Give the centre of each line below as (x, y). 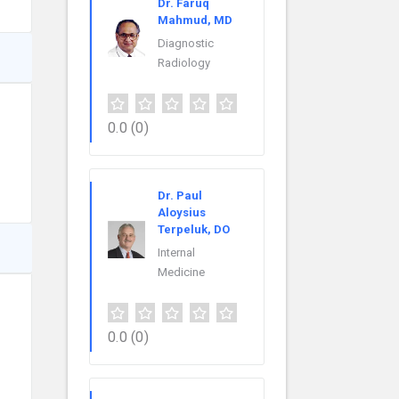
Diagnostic (186, 44)
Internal (176, 253)
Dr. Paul (180, 196)
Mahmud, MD (195, 20)
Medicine (181, 273)
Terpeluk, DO (194, 230)
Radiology (184, 63)
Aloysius (182, 213)
